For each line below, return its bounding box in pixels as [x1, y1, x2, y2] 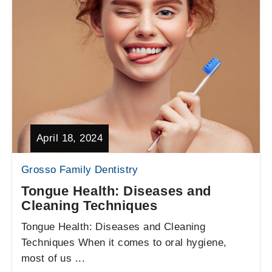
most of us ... [21, 253, 85, 264]
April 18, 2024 [36, 132, 103, 144]
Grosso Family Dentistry [21, 164, 138, 175]
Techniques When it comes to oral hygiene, [21, 237, 227, 248]
